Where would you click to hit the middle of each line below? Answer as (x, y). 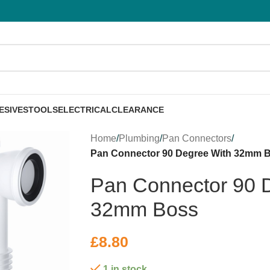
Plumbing (140, 138)
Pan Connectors (197, 138)
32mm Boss (145, 209)
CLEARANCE (138, 109)
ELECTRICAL (85, 109)
